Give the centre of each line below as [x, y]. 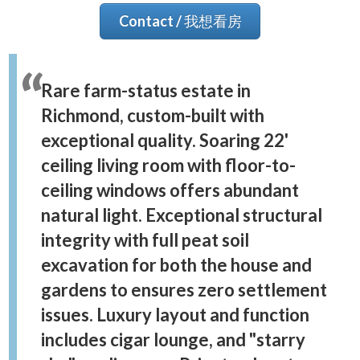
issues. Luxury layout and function [175, 315]
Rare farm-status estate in [146, 91]
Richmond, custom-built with [153, 116]
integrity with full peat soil [145, 240]
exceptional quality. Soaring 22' [165, 141]
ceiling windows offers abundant [170, 190]
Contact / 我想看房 [180, 21]
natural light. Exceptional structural [182, 215]
